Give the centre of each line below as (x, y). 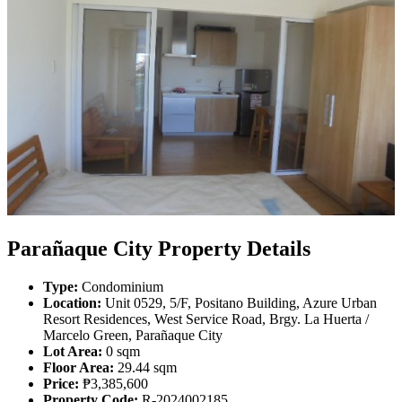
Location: (72, 302)
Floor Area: (79, 367)
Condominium (121, 286)
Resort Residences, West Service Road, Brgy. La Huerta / (206, 319)
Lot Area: (73, 351)
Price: (61, 383)
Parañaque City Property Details (159, 248)
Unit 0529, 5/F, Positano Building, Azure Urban (239, 302)
